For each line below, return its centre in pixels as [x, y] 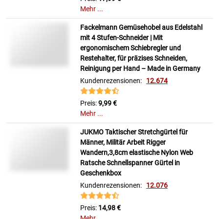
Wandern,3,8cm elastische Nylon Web [137, 153]
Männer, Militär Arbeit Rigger [123, 142]
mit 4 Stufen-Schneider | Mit [121, 38]
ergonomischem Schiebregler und [131, 48]
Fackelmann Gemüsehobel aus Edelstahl [141, 28]
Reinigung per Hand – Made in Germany [140, 69]
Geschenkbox [101, 173]
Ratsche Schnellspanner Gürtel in [130, 163]
